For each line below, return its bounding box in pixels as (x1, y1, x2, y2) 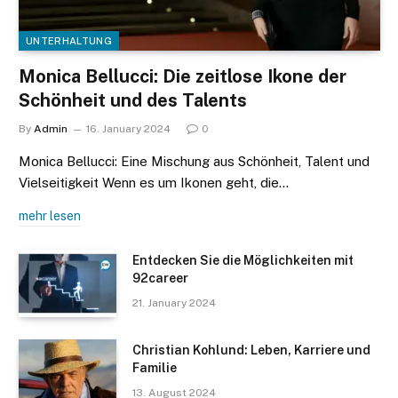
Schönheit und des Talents (19, 89, 247, 111)
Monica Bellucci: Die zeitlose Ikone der (19, 65, 346, 87)
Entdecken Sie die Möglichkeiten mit (132, 252, 354, 267)
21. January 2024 (132, 296, 216, 309)
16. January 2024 (86, 122, 171, 135)
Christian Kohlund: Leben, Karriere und (132, 342, 370, 357)
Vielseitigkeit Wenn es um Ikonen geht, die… (19, 174, 289, 190)
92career (132, 270, 188, 285)
